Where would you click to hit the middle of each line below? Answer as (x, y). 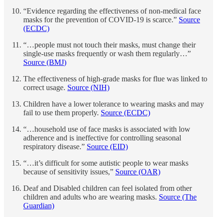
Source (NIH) (88, 88)
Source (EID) (107, 147)
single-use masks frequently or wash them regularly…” (107, 54)
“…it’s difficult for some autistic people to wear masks (106, 163)
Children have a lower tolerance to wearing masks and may (114, 104)
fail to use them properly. (62, 113)
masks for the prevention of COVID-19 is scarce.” (101, 20)
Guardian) (39, 206)
